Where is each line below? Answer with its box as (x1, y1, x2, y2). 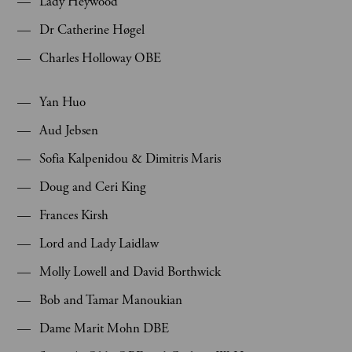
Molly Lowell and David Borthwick (39, 263, 221, 280)
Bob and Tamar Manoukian (39, 291, 182, 309)
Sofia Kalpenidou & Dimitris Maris (39, 150, 221, 167)
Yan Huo (39, 93, 86, 111)
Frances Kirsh (39, 207, 108, 224)
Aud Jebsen (39, 122, 98, 139)
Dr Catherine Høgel (39, 21, 145, 38)
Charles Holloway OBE (39, 49, 161, 67)
